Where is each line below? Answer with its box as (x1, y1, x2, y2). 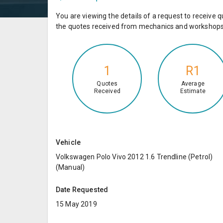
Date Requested (56, 185, 109, 194)
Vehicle (56, 138, 81, 146)
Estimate (180, 88, 206, 95)
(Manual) (56, 163, 85, 171)
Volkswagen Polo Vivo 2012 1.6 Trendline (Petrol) (56, 152, 213, 161)
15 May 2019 (56, 200, 97, 208)
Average (181, 80, 205, 88)
